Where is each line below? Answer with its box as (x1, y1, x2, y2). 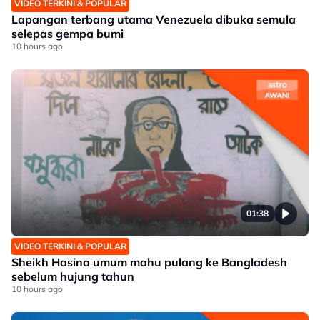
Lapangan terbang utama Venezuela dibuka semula (11, 12, 296, 26)
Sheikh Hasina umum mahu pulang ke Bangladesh (11, 255, 287, 269)
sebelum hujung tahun (11, 269, 134, 284)
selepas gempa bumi (11, 26, 124, 41)
